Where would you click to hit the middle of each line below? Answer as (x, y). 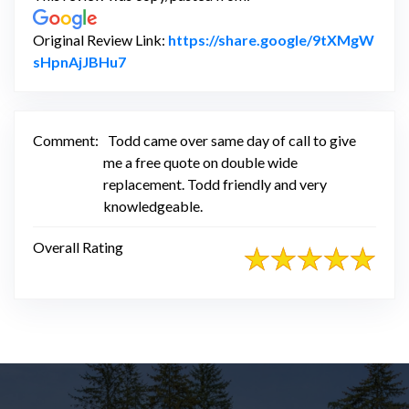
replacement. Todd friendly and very (215, 184)
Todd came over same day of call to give (232, 140)
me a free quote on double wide (200, 162)
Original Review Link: (100, 39)
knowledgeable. (153, 205)
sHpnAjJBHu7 (79, 61)
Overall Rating (78, 246)
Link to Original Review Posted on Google (265, 60)
